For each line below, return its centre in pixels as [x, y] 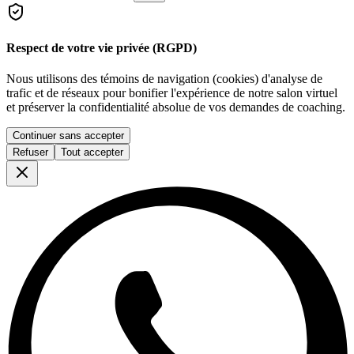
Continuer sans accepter [68, 136]
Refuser [30, 153]
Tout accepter [92, 153]
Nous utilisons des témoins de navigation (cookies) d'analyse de [164, 79]
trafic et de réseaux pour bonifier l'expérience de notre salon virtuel [172, 93]
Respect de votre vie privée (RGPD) [102, 48]
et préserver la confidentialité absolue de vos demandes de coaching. [176, 107]
